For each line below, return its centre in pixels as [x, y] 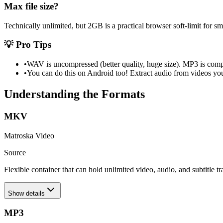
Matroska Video [29, 135]
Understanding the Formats [74, 94]
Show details [26, 193]
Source [15, 152]
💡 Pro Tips [28, 45]
